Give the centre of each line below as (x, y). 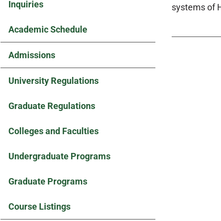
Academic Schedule (48, 29)
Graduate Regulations (52, 106)
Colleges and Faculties (54, 131)
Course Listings (39, 206)
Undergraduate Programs (59, 156)
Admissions (32, 55)
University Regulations (54, 81)
